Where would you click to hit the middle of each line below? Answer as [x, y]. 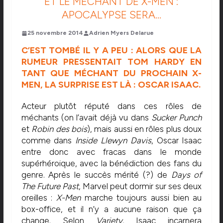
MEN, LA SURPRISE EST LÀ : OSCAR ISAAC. [111, 85]
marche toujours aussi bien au [141, 198]
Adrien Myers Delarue [121, 33]
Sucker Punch [176, 118]
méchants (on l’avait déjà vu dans [86, 118]
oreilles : [39, 198]
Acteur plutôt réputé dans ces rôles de [111, 106]
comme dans [48, 141]
